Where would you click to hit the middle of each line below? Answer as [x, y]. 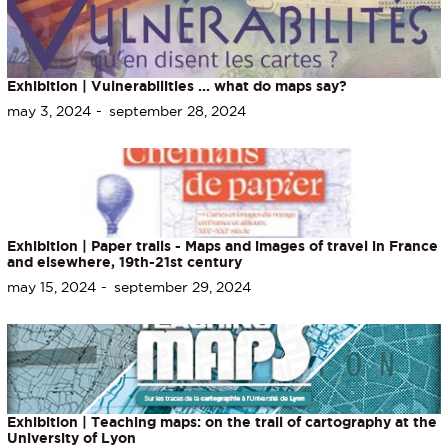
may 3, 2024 [49, 110]
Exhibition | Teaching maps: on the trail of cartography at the [222, 421]
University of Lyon [71, 437]
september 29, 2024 [183, 286]
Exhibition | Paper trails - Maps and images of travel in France [222, 245]
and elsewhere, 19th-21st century [124, 261]
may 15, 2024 [51, 286]
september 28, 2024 [178, 110]
